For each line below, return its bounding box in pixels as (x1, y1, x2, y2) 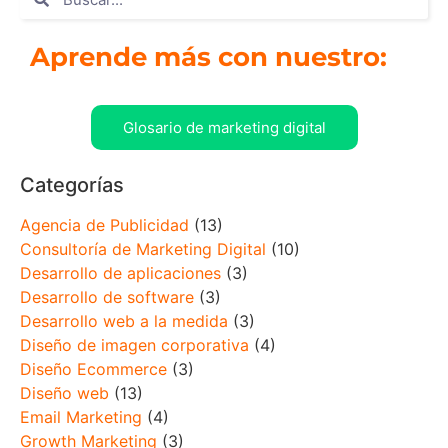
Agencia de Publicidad (20, 215, 189, 236)
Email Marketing (20, 407, 142, 428)
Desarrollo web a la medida (20, 311, 228, 332)
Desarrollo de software (20, 287, 194, 308)
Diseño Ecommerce (20, 359, 167, 380)
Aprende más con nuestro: (30, 41, 387, 74)
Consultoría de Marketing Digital (20, 239, 266, 260)
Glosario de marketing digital (122, 118, 326, 138)
